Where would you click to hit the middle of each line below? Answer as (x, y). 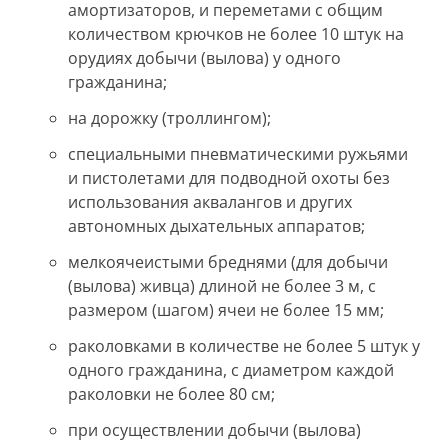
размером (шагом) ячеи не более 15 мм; (226, 310)
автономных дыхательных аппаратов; (216, 226)
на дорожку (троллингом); (169, 118)
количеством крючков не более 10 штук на (236, 34)
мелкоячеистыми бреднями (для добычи (228, 262)
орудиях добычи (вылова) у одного (204, 58)
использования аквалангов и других (210, 202)
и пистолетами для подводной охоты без (229, 178)
